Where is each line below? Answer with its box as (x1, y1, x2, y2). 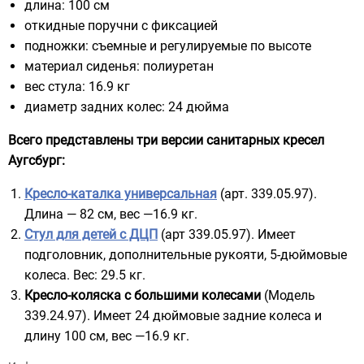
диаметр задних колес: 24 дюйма (24, 98, 229, 115)
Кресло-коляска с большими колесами (24, 287, 261, 303)
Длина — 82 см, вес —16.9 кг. (24, 206, 197, 222)
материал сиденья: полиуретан (24, 58, 214, 74)
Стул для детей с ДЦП (24, 226, 158, 242)
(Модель (261, 287, 315, 303)
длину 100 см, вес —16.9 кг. (24, 327, 189, 344)
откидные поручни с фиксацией (24, 17, 218, 33)
